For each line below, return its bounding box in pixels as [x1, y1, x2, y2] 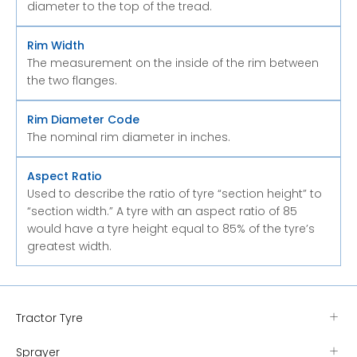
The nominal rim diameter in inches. [27, 128, 230, 145]
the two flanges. [27, 72, 117, 88]
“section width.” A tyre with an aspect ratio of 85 [27, 202, 297, 219]
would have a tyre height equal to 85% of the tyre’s [27, 220, 315, 237]
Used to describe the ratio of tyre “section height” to [27, 185, 322, 202]
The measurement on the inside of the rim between [27, 54, 319, 71]
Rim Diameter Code [27, 111, 139, 127]
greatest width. [27, 237, 112, 254]
